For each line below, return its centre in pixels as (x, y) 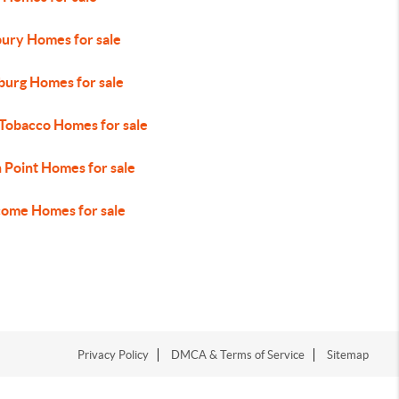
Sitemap (348, 355)
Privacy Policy (114, 355)
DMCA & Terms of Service (238, 355)
